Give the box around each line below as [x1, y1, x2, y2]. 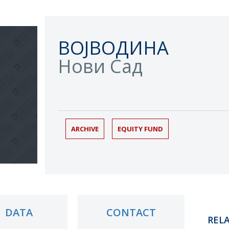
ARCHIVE [71, 124, 99, 133]
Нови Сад [58, 54, 143, 79]
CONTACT [106, 205, 156, 219]
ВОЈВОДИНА [58, 35, 169, 60]
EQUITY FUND [118, 124, 163, 133]
